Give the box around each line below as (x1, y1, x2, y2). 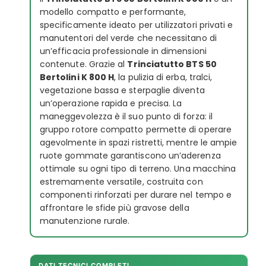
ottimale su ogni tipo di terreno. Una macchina (40, 162, 236, 175)
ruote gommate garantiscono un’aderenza (40, 149, 221, 161)
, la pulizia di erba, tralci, (114, 71, 213, 83)
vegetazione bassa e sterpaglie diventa (40, 84, 205, 96)
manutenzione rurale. (40, 214, 130, 227)
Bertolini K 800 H (40, 71, 115, 83)
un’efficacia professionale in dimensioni (40, 45, 207, 57)
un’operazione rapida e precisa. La (40, 97, 182, 109)
